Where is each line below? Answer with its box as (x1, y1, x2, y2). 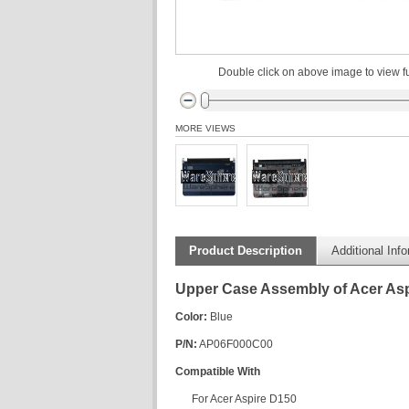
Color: (175, 310, 207, 323)
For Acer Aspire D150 (192, 393, 297, 405)
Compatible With (175, 365, 260, 378)
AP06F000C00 (197, 338, 273, 351)
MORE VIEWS (175, 123, 236, 133)
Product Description (189, 244, 302, 257)
